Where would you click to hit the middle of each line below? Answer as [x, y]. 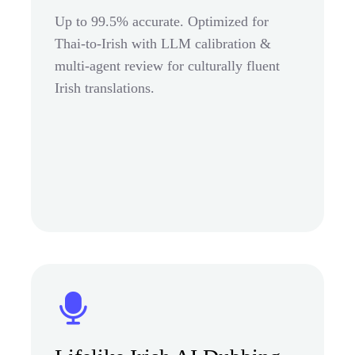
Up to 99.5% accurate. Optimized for [162, 21]
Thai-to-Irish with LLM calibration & [163, 43]
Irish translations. [105, 88]
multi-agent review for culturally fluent [167, 65]
